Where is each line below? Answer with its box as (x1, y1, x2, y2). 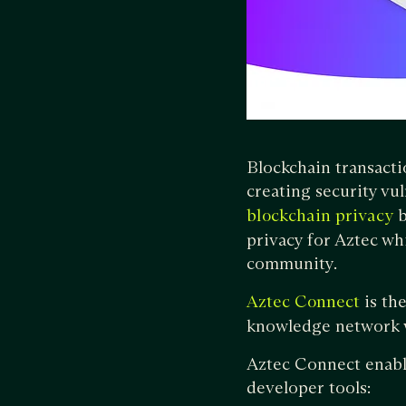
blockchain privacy (246, 208, 393, 225)
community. (246, 253, 337, 274)
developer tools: (246, 377, 371, 398)
